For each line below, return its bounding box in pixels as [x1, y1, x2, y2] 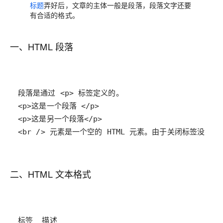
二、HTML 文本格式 [10, 167, 92, 180]
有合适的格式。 [30, 10, 79, 20]
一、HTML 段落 [10, 40, 73, 53]
